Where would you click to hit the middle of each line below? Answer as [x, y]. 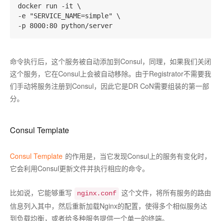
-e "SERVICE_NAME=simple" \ [69, 16]
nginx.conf [97, 193]
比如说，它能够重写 [41, 192]
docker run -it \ [49, 6]
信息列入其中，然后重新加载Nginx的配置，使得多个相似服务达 [109, 206]
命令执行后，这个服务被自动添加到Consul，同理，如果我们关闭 [110, 61]
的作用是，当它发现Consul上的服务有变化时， [138, 156]
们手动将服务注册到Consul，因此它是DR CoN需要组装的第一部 [110, 86]
